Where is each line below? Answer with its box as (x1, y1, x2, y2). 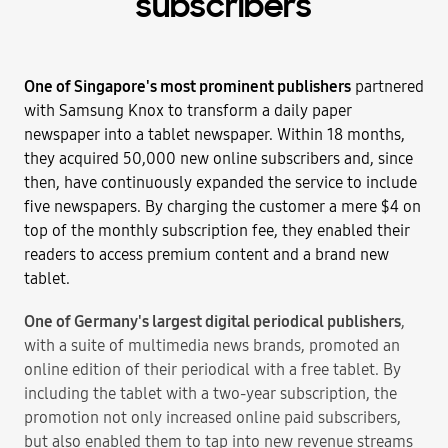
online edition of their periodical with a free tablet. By (24, 359, 401, 379)
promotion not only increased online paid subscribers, (24, 407, 401, 427)
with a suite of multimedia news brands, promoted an (24, 335, 400, 355)
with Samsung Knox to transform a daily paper (24, 100, 352, 120)
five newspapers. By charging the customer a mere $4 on (24, 196, 421, 216)
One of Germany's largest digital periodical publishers (24, 311, 401, 331)
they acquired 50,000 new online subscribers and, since (24, 148, 413, 168)
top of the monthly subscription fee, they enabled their (24, 220, 410, 240)
